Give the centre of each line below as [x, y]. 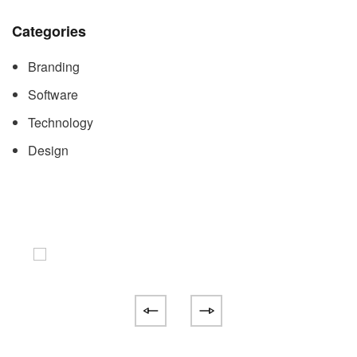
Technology [61, 122]
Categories [49, 31]
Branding [54, 67]
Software [53, 94]
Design [48, 150]
